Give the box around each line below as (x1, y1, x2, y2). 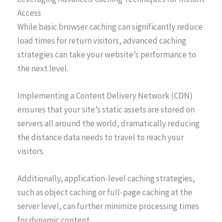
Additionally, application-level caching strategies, (17, 173, 195, 184)
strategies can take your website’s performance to (17, 49, 196, 60)
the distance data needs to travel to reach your (17, 132, 184, 143)
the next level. (17, 62, 68, 74)
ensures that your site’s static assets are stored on (17, 104, 195, 115)
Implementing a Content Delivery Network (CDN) (17, 90, 193, 102)
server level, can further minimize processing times (17, 201, 199, 212)
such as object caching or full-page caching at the (17, 187, 192, 198)
